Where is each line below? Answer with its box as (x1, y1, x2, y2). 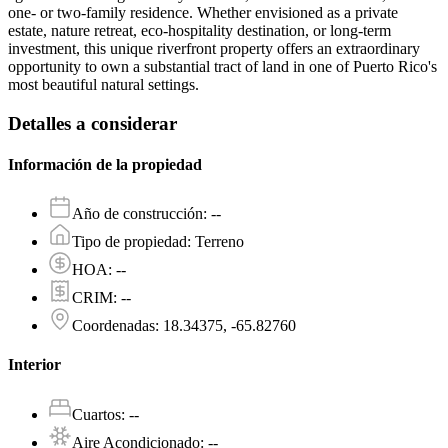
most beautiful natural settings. (8, 75, 199, 93)
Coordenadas (72, 317, 155, 335)
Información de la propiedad (8, 155, 202, 173)
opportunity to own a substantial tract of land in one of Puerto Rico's (8, 57, 437, 75)
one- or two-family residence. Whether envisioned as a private (8, 3, 398, 21)
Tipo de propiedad (72, 233, 187, 251)
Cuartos (72, 405, 121, 423)
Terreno (195, 233, 244, 251)
